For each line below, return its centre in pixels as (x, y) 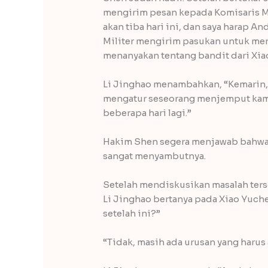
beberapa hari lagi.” (147, 113)
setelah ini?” (132, 214)
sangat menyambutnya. (155, 156)
